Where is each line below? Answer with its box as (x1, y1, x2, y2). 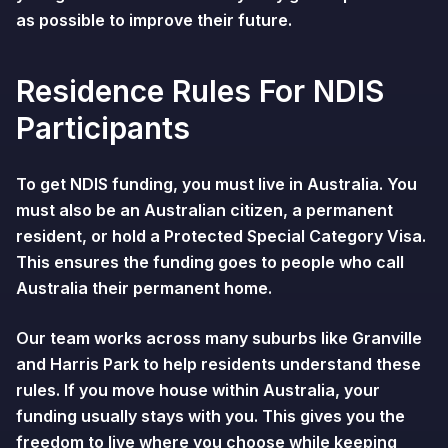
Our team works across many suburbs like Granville (16, 328, 422, 348)
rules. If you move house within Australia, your (16, 380, 380, 400)
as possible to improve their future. (16, 10, 292, 30)
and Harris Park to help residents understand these (16, 354, 421, 374)
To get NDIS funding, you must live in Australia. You (16, 174, 417, 194)
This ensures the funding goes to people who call (16, 252, 404, 272)
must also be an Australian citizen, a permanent (16, 200, 393, 220)
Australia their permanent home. (16, 278, 272, 298)
